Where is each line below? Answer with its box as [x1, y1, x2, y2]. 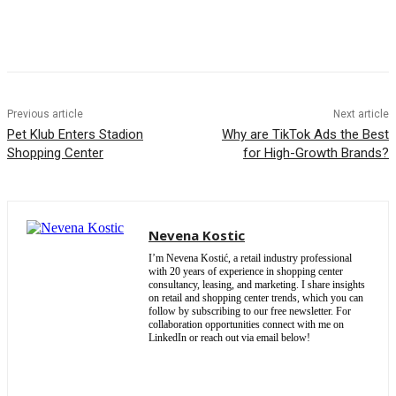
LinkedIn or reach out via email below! [148, 331, 310, 345]
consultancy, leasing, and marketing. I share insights [148, 278, 365, 292]
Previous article [7, 108, 83, 121]
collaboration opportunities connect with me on [148, 318, 344, 331]
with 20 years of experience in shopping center [148, 265, 343, 278]
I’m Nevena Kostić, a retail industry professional [148, 252, 352, 265]
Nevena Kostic [148, 226, 245, 245]
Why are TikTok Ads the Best [221, 126, 389, 143]
